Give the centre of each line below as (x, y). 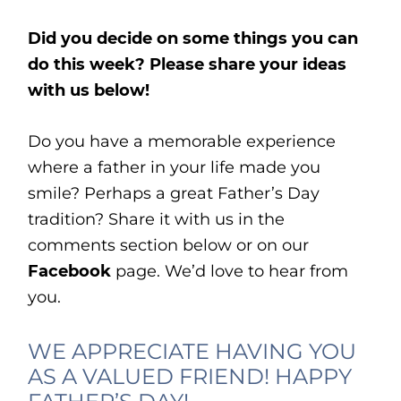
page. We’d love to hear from (230, 272)
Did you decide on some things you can (193, 39)
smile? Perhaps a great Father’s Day (174, 194)
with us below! (89, 91)
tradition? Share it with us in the (157, 220)
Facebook (70, 272)
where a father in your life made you (175, 168)
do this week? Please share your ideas (188, 65)
